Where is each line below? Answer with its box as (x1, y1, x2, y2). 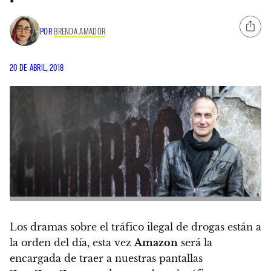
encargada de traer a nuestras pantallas (10, 252, 203, 264)
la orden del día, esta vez (10, 236, 134, 249)
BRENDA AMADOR (54, 25, 106, 36)
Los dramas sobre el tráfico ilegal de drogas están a (10, 220, 261, 233)
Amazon (134, 236, 178, 249)
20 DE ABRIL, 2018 (10, 62, 64, 73)
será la (178, 236, 212, 249)
